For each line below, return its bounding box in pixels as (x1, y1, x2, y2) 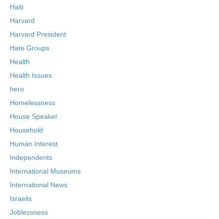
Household (10, 126, 43, 134)
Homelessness (10, 99, 55, 107)
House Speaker (10, 112, 58, 120)
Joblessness (10, 208, 48, 216)
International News (10, 181, 67, 189)
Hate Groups (10, 44, 49, 52)
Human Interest (10, 140, 58, 148)
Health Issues (10, 71, 52, 79)
